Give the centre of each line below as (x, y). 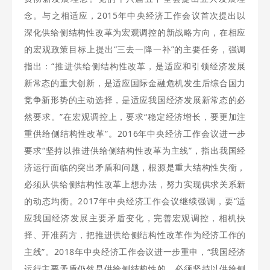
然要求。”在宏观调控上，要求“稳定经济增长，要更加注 (135, 117)
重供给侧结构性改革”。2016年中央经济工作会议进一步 (135, 133)
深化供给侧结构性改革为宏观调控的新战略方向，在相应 (135, 32)
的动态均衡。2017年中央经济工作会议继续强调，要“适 (135, 201)
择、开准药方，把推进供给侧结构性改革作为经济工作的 (135, 235)
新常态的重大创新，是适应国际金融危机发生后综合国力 (135, 83)
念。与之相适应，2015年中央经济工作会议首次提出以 (135, 15)
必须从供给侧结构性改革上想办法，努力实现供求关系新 (135, 184)
